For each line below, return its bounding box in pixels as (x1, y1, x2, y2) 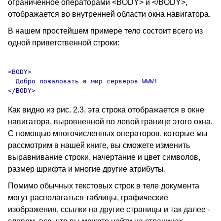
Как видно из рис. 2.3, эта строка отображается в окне (8, 106, 204, 114)
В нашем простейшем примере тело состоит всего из (8, 27, 203, 35)
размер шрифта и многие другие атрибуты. (8, 165, 166, 173)
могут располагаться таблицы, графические (8, 193, 168, 202)
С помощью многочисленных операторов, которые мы (8, 129, 208, 138)
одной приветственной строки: (8, 38, 119, 47)
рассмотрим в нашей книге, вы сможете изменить (8, 141, 190, 149)
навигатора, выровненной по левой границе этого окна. (8, 117, 213, 126)
